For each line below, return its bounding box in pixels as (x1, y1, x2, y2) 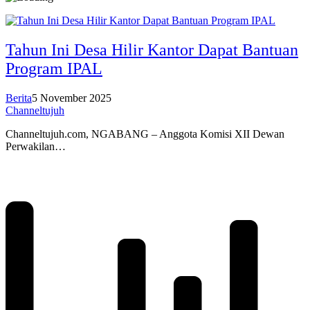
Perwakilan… (6, 140, 66, 152)
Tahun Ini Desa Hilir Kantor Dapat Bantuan (6, 41, 298, 60)
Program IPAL (6, 60, 102, 78)
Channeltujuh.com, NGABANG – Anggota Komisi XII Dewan (6, 127, 284, 140)
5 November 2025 (32, 91, 111, 104)
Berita (6, 91, 32, 104)
